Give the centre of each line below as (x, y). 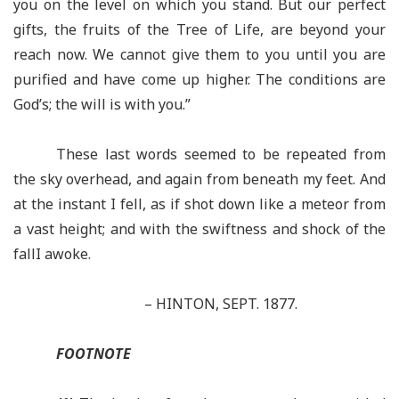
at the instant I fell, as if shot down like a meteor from (199, 204)
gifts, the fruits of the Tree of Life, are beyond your (199, 29)
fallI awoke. (52, 254)
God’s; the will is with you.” (102, 104)
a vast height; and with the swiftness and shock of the (199, 229)
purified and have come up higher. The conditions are (199, 79)
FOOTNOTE (94, 354)
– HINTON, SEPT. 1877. (221, 304)
